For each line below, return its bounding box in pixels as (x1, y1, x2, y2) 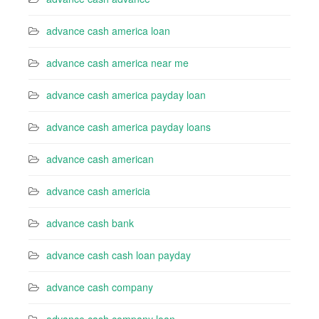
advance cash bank (46, 216, 134, 230)
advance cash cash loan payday (46, 248, 191, 262)
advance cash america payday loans (46, 120, 211, 134)
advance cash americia (46, 184, 150, 198)
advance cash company (46, 280, 153, 294)
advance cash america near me (46, 56, 189, 70)
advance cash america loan (46, 23, 170, 38)
